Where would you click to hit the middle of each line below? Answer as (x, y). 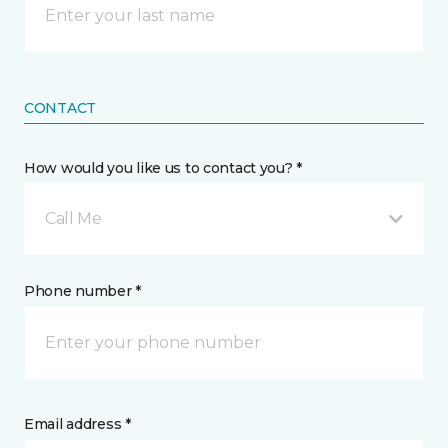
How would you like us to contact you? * (163, 167)
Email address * (77, 423)
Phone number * (83, 290)
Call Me (73, 218)
